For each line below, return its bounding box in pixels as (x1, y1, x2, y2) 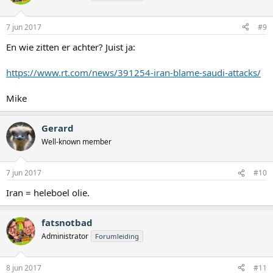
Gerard (41, 121, 74, 134)
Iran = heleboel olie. (6, 186, 90, 199)
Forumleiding (95, 232, 139, 241)
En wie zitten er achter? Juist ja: (6, 40, 135, 53)
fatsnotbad (41, 216, 93, 229)
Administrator (41, 231, 88, 242)
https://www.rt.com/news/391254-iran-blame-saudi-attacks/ (6, 66, 261, 79)
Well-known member (41, 136, 112, 147)
